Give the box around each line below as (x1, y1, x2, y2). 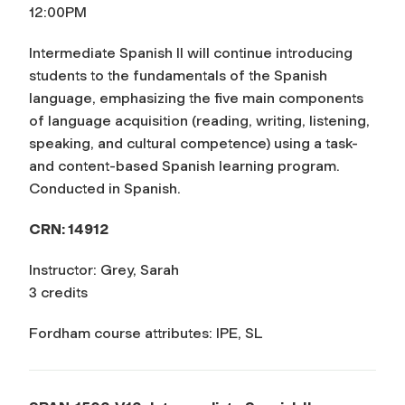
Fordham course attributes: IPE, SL (29, 324, 263, 342)
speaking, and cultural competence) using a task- (29, 134, 358, 152)
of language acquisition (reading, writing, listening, (29, 111, 370, 129)
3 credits (29, 283, 88, 301)
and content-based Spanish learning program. (29, 156, 340, 174)
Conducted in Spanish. (29, 179, 181, 197)
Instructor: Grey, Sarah (29, 260, 179, 278)
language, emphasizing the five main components (29, 89, 363, 107)
